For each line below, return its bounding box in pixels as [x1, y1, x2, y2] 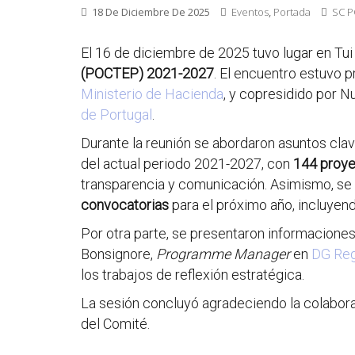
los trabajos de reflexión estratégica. [81, 266, 304, 283]
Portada [273, 5, 311, 19]
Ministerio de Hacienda [81, 86, 223, 102]
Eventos [231, 5, 269, 19]
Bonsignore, [81, 246, 156, 262]
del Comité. [81, 315, 150, 332]
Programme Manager [156, 246, 290, 262]
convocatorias [81, 197, 169, 213]
